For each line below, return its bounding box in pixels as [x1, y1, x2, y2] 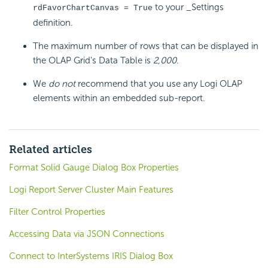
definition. [33, 17, 73, 28]
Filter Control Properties [9, 206, 105, 217]
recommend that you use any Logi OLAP [75, 78, 242, 89]
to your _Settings [153, 1, 224, 13]
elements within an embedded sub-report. [33, 92, 205, 103]
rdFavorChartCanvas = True [33, 3, 153, 13]
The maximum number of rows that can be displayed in [33, 40, 258, 51]
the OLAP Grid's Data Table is [33, 54, 153, 66]
